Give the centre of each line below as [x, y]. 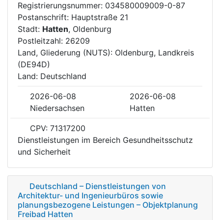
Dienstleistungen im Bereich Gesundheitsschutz [105, 140]
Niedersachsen [57, 108]
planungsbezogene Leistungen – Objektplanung [108, 205]
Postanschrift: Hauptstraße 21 [73, 17]
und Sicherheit [44, 151]
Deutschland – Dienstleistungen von [98, 186]
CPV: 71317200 [56, 128]
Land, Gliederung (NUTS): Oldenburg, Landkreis [106, 52]
